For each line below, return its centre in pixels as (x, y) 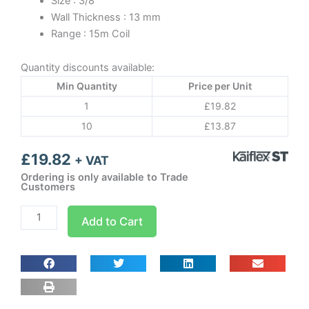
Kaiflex (36, 279)
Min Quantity (87, 86)
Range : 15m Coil (90, 33)
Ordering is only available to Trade (104, 177)
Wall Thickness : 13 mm (106, 17)
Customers (48, 187)
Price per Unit (220, 86)
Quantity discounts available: (88, 68)
